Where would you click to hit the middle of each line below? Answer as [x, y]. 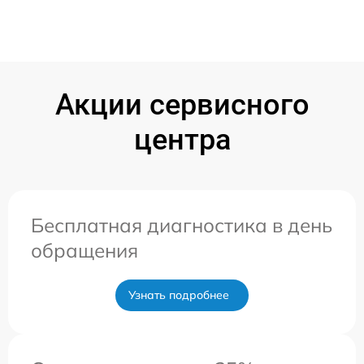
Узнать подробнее [179, 295]
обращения [84, 250]
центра [182, 139]
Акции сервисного [182, 104]
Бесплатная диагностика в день [182, 225]
